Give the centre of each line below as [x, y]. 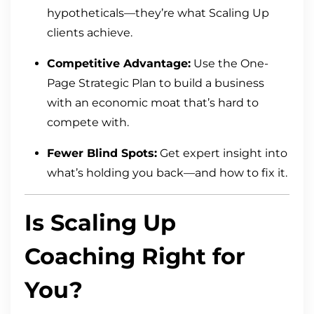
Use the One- [230, 63]
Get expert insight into [222, 153]
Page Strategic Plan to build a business [156, 83]
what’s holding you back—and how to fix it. [167, 172]
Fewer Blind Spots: [102, 153]
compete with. [88, 122]
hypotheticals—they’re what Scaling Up [158, 13]
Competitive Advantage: [119, 63]
